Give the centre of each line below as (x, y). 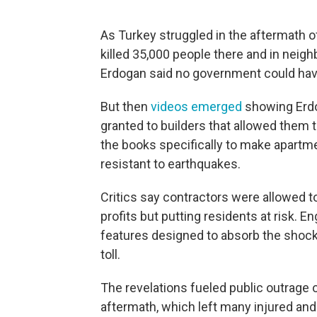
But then (126, 107)
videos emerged (196, 107)
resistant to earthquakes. (171, 164)
